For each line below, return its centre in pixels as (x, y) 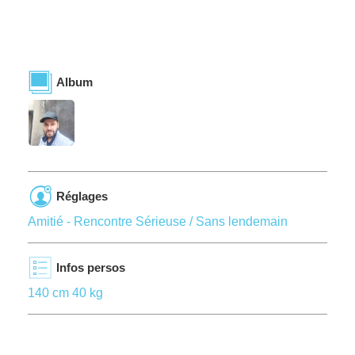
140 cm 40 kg (65, 293)
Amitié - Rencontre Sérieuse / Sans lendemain (158, 221)
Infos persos (91, 267)
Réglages (82, 196)
